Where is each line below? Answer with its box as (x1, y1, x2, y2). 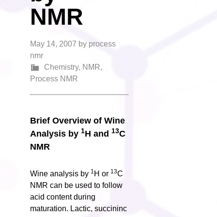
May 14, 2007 (30, 40, 77, 48)
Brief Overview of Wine (30, 116, 125, 125)
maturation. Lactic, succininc (30, 204, 127, 213)
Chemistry (44, 63, 79, 71)
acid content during (30, 193, 96, 201)
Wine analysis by (30, 170, 91, 178)
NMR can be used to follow (30, 181, 123, 189)
